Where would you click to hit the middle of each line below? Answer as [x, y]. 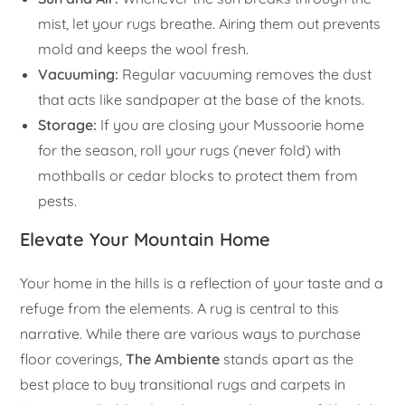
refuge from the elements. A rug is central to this [180, 309]
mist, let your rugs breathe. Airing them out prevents [210, 24]
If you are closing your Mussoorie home [231, 125]
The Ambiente [173, 359]
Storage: [68, 125]
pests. [58, 201]
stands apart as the [287, 359]
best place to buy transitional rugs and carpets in [183, 385]
